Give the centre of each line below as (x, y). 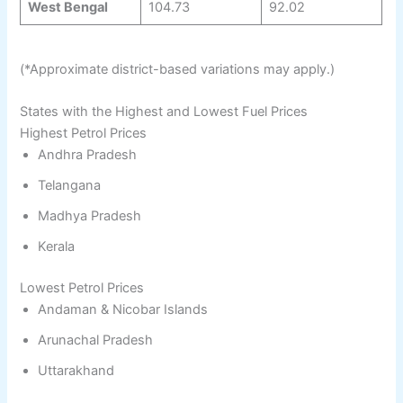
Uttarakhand (76, 371)
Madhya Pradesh (90, 216)
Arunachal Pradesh (96, 340)
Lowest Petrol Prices (82, 288)
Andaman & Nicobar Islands (123, 310)
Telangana (70, 186)
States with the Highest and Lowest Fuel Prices (164, 112)
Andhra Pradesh (88, 155)
